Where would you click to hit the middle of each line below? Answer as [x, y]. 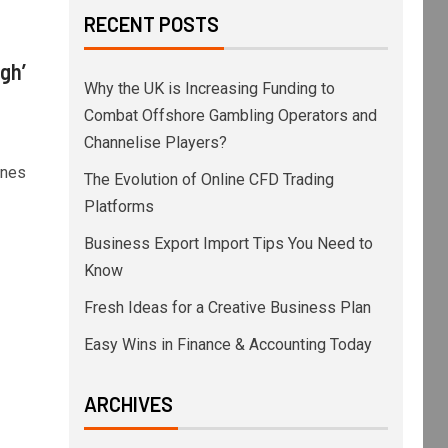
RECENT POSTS [151, 24]
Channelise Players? [155, 142]
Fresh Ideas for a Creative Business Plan [227, 307]
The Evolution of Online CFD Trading [208, 179]
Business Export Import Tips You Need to [228, 243]
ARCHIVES [128, 404]
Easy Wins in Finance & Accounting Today [227, 344]
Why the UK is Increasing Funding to [209, 88]
